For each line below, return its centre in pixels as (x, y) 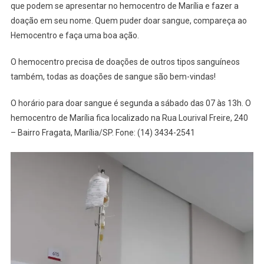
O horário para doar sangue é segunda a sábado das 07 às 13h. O (131, 103)
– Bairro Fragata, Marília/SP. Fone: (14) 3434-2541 (103, 133)
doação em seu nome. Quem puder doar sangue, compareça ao (128, 21)
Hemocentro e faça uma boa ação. (75, 36)
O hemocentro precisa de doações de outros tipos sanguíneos (125, 62)
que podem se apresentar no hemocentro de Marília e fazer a (124, 6)
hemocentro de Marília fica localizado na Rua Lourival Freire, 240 (129, 118)
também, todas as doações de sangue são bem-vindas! (113, 77)
